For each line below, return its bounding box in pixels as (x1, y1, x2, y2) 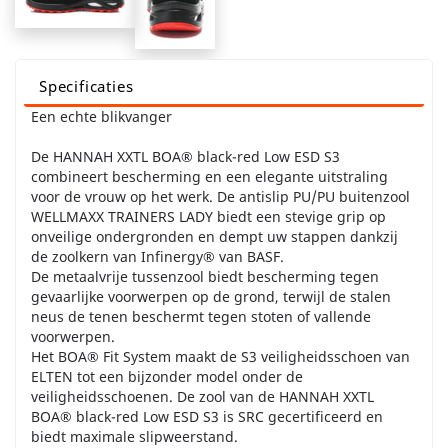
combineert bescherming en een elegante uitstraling (31, 167, 388, 187)
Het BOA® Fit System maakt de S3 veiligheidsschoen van (31, 347, 410, 367)
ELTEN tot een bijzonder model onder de (31, 367, 303, 387)
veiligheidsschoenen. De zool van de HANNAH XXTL (31, 387, 374, 407)
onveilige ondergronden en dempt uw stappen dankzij (31, 227, 398, 247)
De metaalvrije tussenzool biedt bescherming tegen (31, 267, 379, 287)
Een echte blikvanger (31, 107, 172, 127)
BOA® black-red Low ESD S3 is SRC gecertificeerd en (31, 407, 383, 427)
